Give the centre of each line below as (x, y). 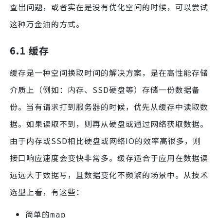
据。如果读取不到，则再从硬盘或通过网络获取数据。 (109, 123)
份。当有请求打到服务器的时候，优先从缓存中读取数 (109, 106)
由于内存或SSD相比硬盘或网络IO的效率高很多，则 (105, 140)
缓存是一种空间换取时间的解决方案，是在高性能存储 (109, 72)
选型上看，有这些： (47, 191)
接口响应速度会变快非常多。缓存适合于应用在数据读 (109, 157)
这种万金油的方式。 (47, 24)
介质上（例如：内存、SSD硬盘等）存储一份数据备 (105, 89)
